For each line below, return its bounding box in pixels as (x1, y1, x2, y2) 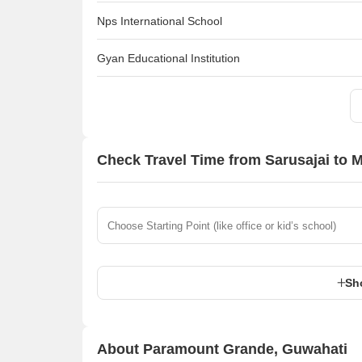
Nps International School (97, 14, 222, 27)
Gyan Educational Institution (97, 51, 240, 65)
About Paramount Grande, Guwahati (97, 340, 347, 357)
